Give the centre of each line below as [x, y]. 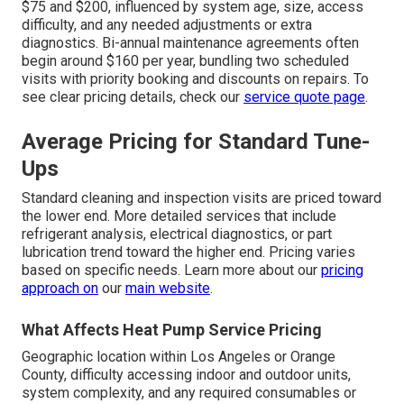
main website [168, 289]
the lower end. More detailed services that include [179, 216]
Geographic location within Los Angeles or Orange [179, 357]
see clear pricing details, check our [133, 97]
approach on [60, 289]
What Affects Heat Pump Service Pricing [172, 330]
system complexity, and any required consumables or [189, 393]
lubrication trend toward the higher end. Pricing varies [188, 252]
